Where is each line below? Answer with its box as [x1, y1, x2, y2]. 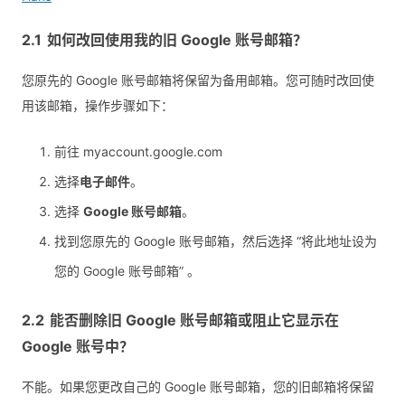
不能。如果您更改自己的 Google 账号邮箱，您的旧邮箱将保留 [22, 379, 374, 395]
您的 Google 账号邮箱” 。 [54, 263, 200, 279]
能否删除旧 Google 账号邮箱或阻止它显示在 [50, 311, 339, 330]
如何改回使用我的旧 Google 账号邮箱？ [47, 31, 307, 50]
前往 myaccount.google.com [54, 144, 222, 160]
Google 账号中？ [22, 337, 134, 356]
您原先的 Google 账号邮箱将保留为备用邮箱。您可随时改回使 [22, 72, 374, 89]
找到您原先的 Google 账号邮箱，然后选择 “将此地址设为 [54, 233, 377, 250]
